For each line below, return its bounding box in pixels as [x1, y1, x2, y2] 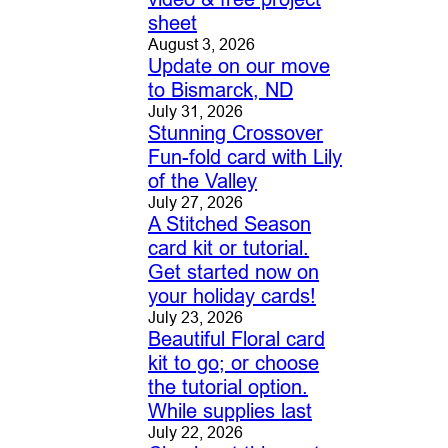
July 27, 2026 [147, 193, 243, 212]
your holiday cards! [147, 284, 316, 308]
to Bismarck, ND [147, 78, 293, 102]
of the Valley [147, 169, 257, 193]
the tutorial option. [147, 375, 308, 399]
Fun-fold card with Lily [147, 145, 342, 169]
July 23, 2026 [147, 308, 243, 327]
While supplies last [147, 399, 312, 423]
